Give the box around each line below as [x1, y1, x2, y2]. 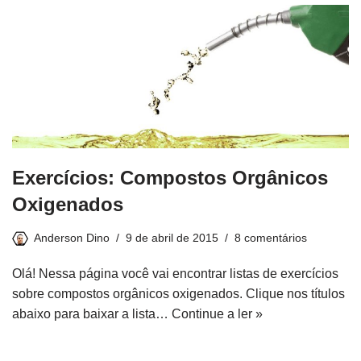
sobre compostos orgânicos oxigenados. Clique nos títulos [12, 286, 345, 301]
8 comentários [234, 230, 307, 244]
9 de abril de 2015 [126, 230, 218, 244]
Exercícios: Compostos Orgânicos [12, 166, 328, 189]
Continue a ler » [172, 306, 263, 321]
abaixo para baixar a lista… [12, 306, 172, 321]
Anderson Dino [34, 230, 110, 244]
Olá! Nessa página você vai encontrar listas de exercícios [12, 266, 338, 280]
